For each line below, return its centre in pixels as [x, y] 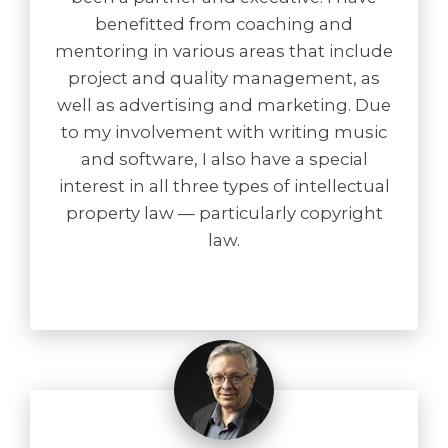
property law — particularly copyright [224, 213]
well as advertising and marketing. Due [224, 105]
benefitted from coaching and [224, 24]
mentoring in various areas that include [224, 51]
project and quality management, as [224, 78]
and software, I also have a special [224, 159]
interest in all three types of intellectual [224, 186]
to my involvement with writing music [224, 132]
